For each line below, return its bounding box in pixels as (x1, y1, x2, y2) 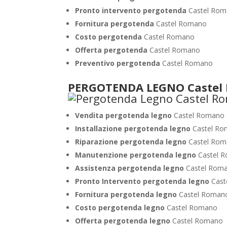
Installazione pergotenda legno (75, 124, 191, 133)
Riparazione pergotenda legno (75, 137, 187, 146)
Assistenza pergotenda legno (75, 163, 184, 173)
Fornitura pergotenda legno (75, 190, 177, 199)
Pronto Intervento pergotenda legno (75, 176, 210, 186)
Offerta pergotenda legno (75, 216, 171, 225)
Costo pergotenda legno (75, 203, 165, 212)
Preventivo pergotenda (75, 58, 163, 68)
